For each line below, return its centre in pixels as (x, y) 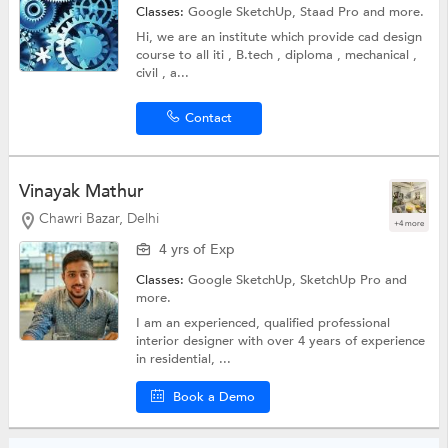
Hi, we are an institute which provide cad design (279, 37)
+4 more (409, 224)
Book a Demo (214, 397)
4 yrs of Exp (197, 250)
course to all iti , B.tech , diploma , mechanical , (277, 55)
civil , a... (163, 73)
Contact (208, 118)
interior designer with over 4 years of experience (281, 341)
